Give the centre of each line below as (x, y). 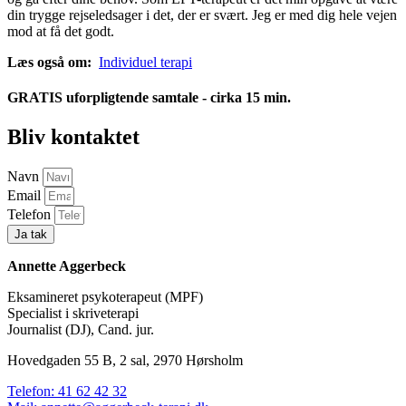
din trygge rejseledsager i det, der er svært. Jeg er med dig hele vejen (202, 14)
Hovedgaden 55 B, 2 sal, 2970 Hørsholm (125, 361)
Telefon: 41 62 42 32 (67, 391)
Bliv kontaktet (73, 137)
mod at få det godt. (61, 31)
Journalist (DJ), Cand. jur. (81, 330)
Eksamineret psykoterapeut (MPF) (105, 297)
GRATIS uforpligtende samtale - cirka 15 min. (149, 97)
